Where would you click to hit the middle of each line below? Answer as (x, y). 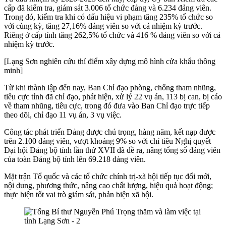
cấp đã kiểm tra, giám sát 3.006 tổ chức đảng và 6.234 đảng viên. (108, 8)
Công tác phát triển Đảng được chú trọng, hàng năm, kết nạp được (110, 132)
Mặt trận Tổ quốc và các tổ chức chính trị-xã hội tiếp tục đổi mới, (108, 176)
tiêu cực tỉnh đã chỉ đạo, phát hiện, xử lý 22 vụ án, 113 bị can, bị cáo (113, 96)
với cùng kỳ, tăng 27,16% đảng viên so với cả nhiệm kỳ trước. (103, 26)
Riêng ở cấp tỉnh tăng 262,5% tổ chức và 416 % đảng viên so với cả (112, 35)
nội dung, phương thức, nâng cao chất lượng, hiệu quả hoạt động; (108, 185)
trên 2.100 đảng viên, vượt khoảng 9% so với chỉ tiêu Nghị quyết (107, 141)
